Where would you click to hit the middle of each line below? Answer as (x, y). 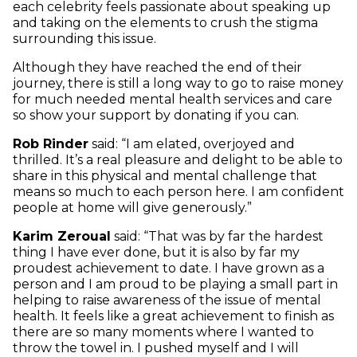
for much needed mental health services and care (173, 100)
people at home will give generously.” (134, 208)
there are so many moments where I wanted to (163, 332)
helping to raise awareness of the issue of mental (167, 300)
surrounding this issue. (86, 39)
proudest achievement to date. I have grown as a (169, 269)
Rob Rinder (51, 144)
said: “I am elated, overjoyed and (192, 144)
